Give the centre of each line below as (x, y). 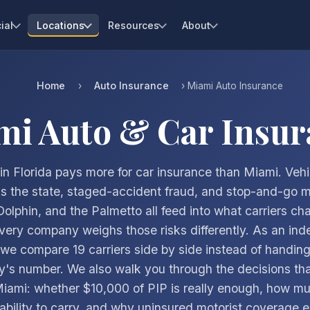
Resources (133, 25)
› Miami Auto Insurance (231, 86)
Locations (60, 25)
